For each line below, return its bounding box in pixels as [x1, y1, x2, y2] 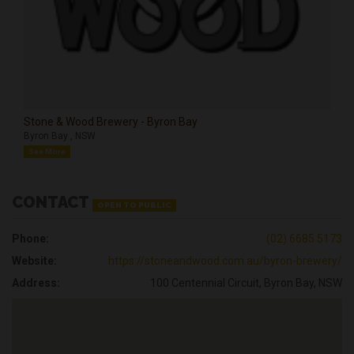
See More [28, 146, 66, 156]
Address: [12, 276, 60, 289]
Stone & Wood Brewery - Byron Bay [24, 115, 198, 128]
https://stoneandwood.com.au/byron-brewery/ [108, 254, 342, 267]
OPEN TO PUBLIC [96, 200, 171, 209]
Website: [12, 254, 57, 267]
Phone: [12, 232, 49, 245]
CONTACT [12, 192, 92, 212]
